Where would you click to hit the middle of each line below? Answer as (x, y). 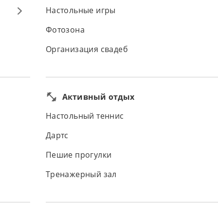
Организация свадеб (87, 49)
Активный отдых (98, 97)
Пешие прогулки (79, 155)
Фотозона (65, 30)
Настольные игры (81, 10)
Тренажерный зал (81, 174)
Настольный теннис (85, 116)
